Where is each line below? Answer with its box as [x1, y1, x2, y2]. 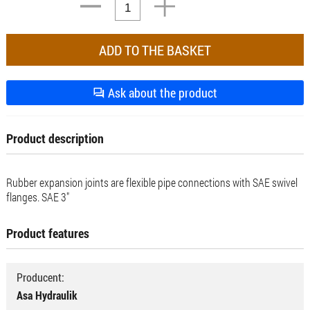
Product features [6, 224, 89, 241]
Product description [6, 129, 104, 147]
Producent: [16, 269, 64, 284]
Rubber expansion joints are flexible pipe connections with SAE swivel [6, 174, 298, 190]
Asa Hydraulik [16, 287, 77, 302]
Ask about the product [104, 84, 217, 101]
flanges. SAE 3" [6, 189, 69, 204]
